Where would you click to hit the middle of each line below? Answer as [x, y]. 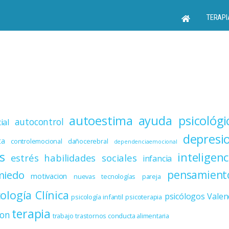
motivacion [49, 176]
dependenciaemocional [145, 142]
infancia [157, 159]
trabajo [63, 216]
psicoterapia [144, 197]
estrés [25, 158]
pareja [151, 177]
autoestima [101, 121]
